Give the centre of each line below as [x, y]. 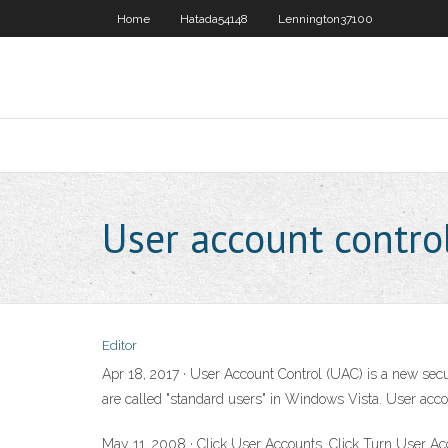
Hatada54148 [214, 19]
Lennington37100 [325, 19]
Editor [119, 345]
